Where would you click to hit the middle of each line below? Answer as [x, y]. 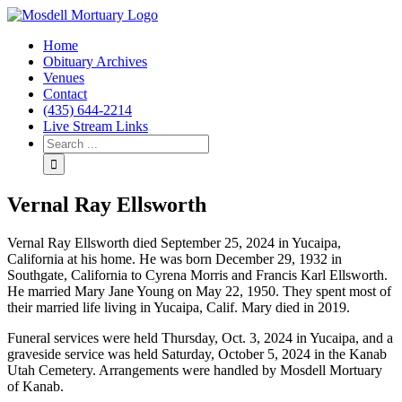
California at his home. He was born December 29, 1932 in [175, 258]
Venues [64, 78]
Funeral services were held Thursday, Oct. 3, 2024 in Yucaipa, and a [200, 337]
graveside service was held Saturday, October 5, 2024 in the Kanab [197, 354]
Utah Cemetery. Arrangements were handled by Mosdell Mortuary [195, 370]
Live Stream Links [96, 126]
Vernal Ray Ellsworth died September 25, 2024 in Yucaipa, [174, 242]
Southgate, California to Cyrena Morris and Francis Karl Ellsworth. [197, 275]
